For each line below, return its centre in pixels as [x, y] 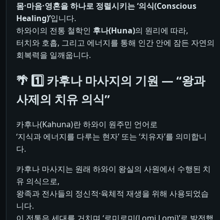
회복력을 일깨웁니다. [54, 55]
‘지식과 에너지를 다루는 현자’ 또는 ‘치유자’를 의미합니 [111, 137]
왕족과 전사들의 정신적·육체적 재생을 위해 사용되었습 [112, 194]
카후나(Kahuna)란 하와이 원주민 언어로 [87, 124]
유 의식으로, [38, 181]
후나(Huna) [114, 31]
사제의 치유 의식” [63, 99]
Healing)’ [33, 18]
